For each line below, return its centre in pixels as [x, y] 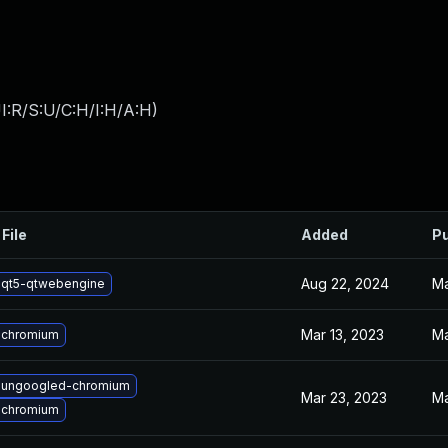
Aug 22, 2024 [345, 283]
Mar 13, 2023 [342, 334]
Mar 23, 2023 [344, 397]
